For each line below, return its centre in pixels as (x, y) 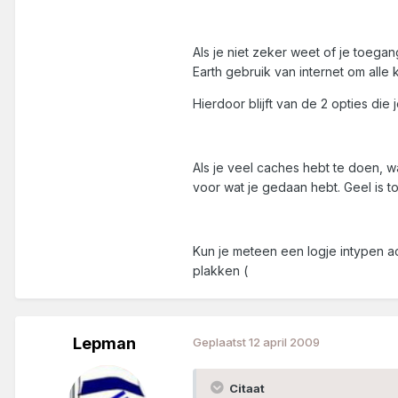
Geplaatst (221, 342)
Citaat (246, 388)
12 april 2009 (284, 342)
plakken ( (220, 270)
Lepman (104, 343)
